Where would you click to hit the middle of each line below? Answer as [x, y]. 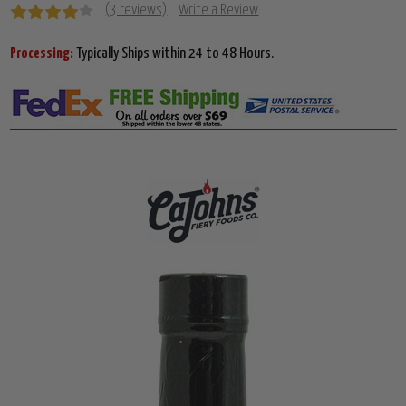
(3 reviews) [136, 11]
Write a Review [219, 11]
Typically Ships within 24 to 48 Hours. [174, 54]
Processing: [43, 54]
